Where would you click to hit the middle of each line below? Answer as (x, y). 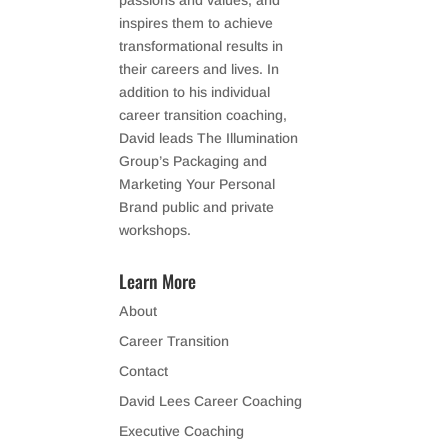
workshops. (155, 230)
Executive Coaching (182, 431)
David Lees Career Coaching (211, 401)
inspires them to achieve (196, 23)
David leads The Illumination (209, 138)
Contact (144, 371)
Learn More (158, 281)
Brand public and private (197, 207)
